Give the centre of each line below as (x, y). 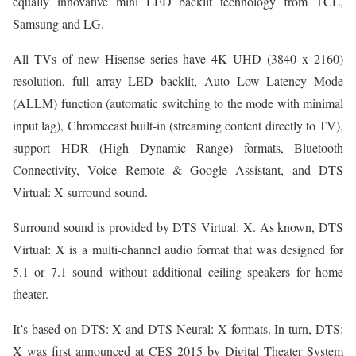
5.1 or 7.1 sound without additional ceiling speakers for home (178, 272)
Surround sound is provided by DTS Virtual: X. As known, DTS (178, 227)
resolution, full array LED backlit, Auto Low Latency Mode (178, 81)
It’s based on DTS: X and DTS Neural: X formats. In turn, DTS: (178, 329)
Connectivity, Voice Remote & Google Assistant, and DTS (178, 170)
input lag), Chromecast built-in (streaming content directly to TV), (178, 126)
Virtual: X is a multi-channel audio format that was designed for (178, 250)
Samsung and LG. (58, 24)
